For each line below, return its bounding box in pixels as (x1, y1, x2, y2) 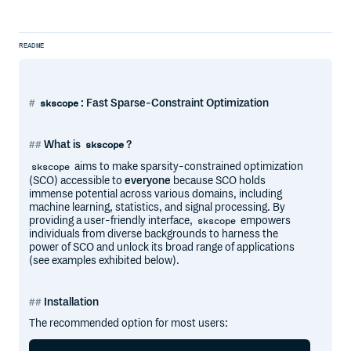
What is (44, 138, 84, 152)
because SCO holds (171, 173, 266, 187)
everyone (125, 173, 172, 187)
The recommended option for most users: (29, 317, 229, 331)
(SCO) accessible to (29, 173, 125, 187)
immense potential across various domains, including (29, 186, 283, 201)
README (19, 42, 45, 50)
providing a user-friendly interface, (29, 213, 196, 227)
